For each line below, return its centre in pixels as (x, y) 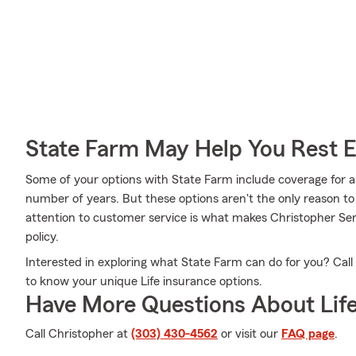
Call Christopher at (78, 334)
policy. (42, 237)
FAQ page (308, 334)
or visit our (250, 334)
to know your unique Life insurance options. (144, 281)
